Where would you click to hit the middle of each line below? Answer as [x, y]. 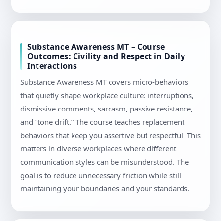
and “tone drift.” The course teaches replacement [102, 122]
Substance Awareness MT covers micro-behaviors [104, 82]
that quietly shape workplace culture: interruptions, [107, 95]
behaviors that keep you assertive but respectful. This [110, 135]
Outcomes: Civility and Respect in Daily [106, 56]
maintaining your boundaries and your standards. [105, 189]
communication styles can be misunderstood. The [105, 162]
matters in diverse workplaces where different [98, 149]
